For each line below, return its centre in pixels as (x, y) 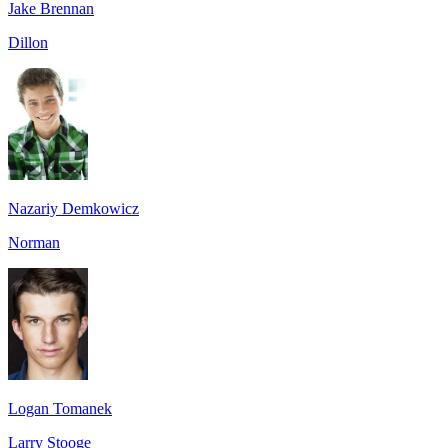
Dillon (28, 42)
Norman (34, 242)
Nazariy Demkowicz (73, 208)
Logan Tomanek (60, 408)
